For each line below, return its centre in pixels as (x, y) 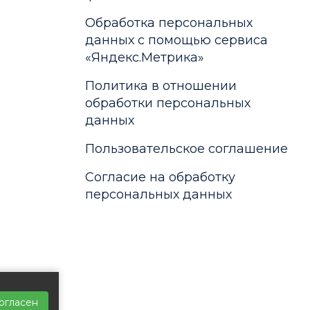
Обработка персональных (168, 23)
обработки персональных (167, 103)
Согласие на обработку (160, 177)
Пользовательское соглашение (186, 149)
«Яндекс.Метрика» (144, 57)
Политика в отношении (161, 86)
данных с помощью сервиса (176, 40)
